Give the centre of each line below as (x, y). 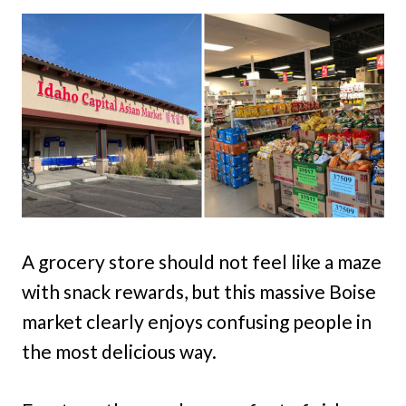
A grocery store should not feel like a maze (202, 261)
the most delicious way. (119, 351)
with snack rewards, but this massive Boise (199, 291)
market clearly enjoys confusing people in (197, 321)
